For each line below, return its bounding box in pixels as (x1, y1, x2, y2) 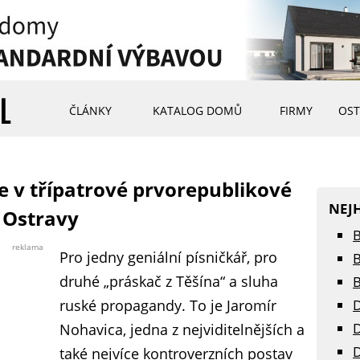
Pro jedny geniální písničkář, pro (59, 247, 277, 267)
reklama (12, 241, 43, 252)
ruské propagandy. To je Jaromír (59, 296, 276, 315)
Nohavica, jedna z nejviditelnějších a (59, 320, 305, 339)
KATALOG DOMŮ (152, 103, 242, 118)
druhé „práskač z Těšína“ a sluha (59, 272, 278, 291)
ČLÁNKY (68, 103, 112, 118)
